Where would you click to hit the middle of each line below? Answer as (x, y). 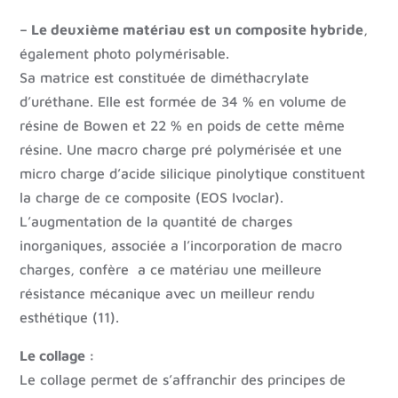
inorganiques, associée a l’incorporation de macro (181, 246)
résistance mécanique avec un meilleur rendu (167, 294)
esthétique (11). (70, 318)
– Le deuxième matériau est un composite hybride (192, 30)
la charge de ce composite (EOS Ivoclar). (152, 198)
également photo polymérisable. (125, 54)
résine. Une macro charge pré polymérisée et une (181, 150)
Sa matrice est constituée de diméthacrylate (165, 78)
